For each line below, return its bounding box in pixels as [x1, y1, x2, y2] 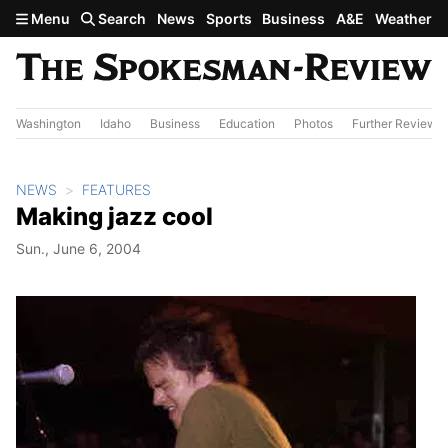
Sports [205, 10, 252, 27]
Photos [294, 115, 333, 131]
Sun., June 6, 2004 [16, 239, 141, 257]
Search [95, 10, 147, 27]
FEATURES [82, 180, 151, 198]
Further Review [352, 115, 437, 131]
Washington [16, 115, 81, 131]
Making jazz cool [16, 201, 213, 231]
